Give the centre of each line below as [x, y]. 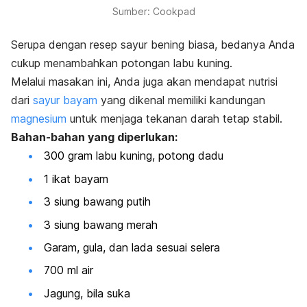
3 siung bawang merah [101, 224]
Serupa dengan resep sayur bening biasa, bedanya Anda [153, 45]
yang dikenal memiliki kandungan [181, 100]
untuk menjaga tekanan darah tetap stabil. [174, 119]
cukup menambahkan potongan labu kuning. [122, 63]
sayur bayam [65, 100]
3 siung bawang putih [97, 202]
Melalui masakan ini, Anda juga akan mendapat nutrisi [144, 82]
